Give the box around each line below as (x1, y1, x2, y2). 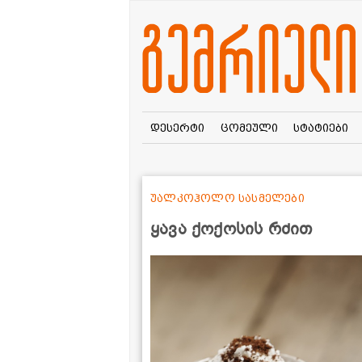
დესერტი (149, 120, 204, 134)
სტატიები (293, 120, 349, 134)
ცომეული (220, 120, 278, 134)
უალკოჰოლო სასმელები (150, 191, 305, 204)
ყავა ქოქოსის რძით (150, 217, 313, 240)
